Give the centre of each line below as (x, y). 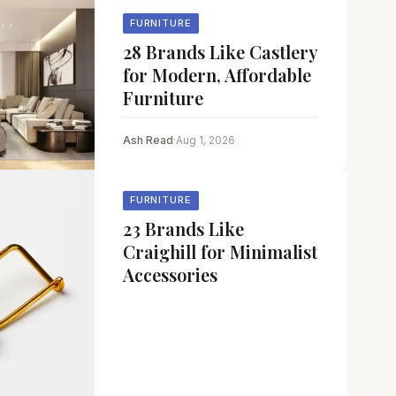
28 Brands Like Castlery (220, 51)
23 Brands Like (183, 228)
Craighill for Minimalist (220, 251)
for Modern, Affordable (217, 74)
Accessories (170, 274)
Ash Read (148, 140)
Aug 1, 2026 (205, 140)
